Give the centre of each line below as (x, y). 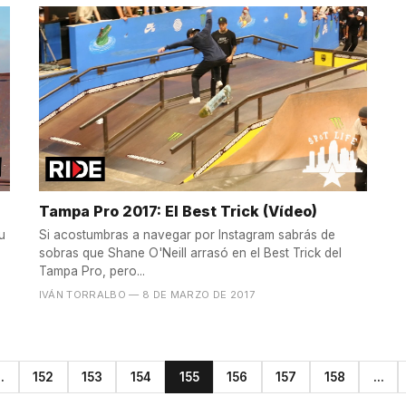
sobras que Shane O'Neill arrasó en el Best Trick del (190, 253)
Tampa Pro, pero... (92, 271)
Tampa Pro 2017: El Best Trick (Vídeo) (178, 211)
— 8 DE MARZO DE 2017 (192, 295)
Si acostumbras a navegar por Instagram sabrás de (187, 235)
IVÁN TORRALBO (82, 295)
